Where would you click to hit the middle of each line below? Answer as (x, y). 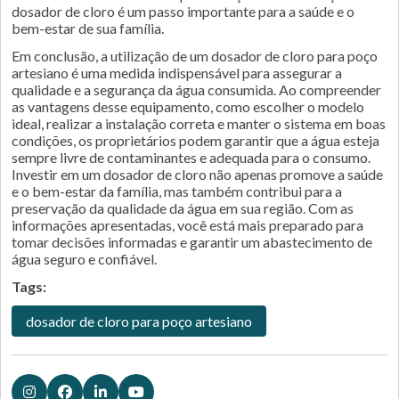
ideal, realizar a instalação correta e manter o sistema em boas (199, 123)
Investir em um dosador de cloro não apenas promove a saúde (197, 174)
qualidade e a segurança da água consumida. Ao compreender (196, 90)
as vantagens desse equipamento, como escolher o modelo (188, 106)
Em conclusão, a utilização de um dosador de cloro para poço (195, 56)
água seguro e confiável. (84, 259)
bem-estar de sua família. (88, 28)
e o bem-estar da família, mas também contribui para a (177, 191)
